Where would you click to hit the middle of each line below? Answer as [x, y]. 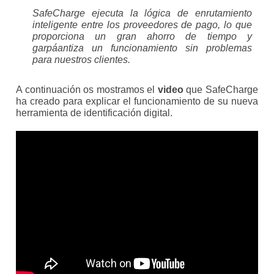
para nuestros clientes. [82, 60]
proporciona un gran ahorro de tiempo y [142, 37]
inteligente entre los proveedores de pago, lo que [142, 25]
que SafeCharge [220, 90]
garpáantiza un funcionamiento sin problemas [142, 48]
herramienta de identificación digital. [94, 113]
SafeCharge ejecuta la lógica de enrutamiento [142, 13]
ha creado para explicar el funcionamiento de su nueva [137, 102]
